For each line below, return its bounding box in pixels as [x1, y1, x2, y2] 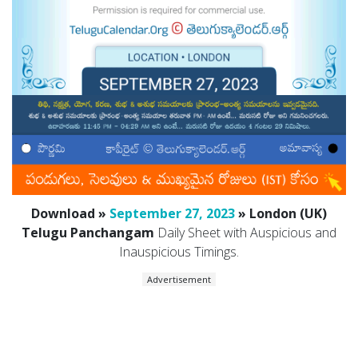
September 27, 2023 [109, 205, 235, 223]
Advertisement [147, 273, 211, 286]
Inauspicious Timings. [119, 243, 239, 261]
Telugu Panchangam [22, 224, 154, 242]
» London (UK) [235, 205, 327, 223]
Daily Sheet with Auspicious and [154, 224, 336, 242]
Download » [31, 205, 109, 223]
